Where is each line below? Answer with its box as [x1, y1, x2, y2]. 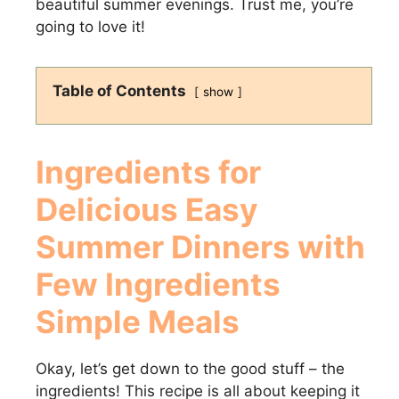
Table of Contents [53, 82, 186, 100]
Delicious [36, 191, 185, 228]
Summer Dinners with [36, 228, 365, 265]
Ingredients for [36, 153, 261, 191]
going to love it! [36, 18, 145, 36]
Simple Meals [36, 303, 240, 340]
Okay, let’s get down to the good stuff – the [36, 360, 345, 378]
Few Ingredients [36, 265, 281, 303]
